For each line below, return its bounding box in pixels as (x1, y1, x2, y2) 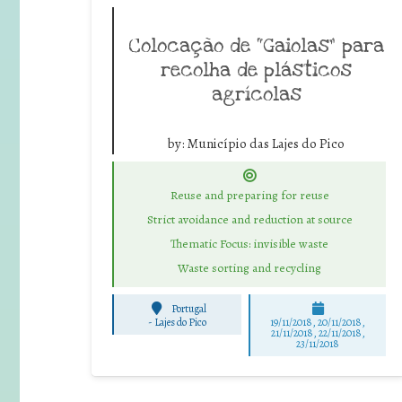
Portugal (171, 301, 207, 316)
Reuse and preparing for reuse (170, 187, 329, 205)
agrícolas (211, 81, 301, 107)
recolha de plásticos (161, 57, 352, 83)
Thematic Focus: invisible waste (170, 234, 328, 252)
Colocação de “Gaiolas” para (128, 32, 384, 58)
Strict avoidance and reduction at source (146, 211, 353, 229)
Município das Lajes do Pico (188, 134, 345, 153)
